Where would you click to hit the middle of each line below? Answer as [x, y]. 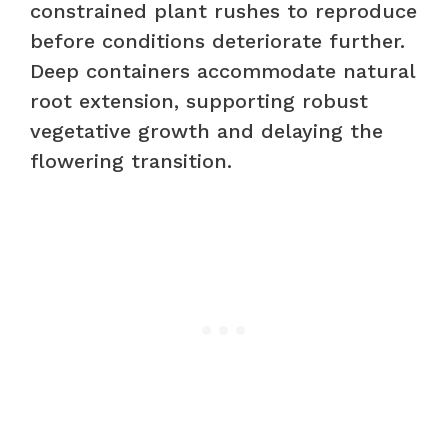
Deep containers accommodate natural [222, 70]
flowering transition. [131, 160]
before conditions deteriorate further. [217, 40]
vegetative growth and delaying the [206, 130]
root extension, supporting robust [199, 100]
